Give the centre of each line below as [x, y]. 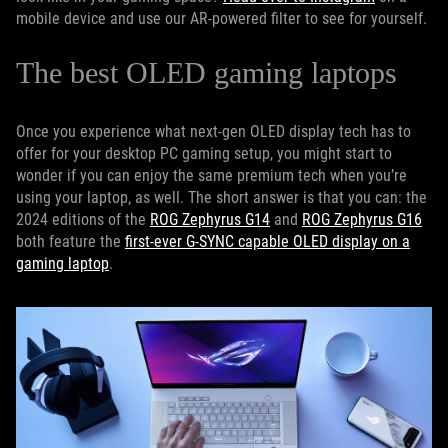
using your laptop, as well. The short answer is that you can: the [221, 198]
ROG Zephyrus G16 [362, 220]
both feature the [70, 242]
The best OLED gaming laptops [206, 73]
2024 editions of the [83, 220]
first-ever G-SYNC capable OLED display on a [267, 242]
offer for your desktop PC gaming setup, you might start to [204, 154]
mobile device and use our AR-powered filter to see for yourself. [223, 19]
